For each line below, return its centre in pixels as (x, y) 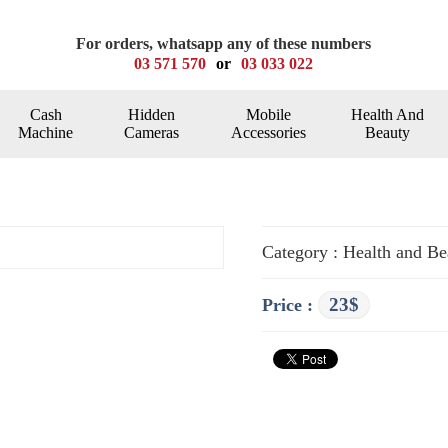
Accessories (268, 132)
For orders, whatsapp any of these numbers (224, 43)
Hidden (151, 114)
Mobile (268, 114)
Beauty (387, 132)
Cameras (151, 132)
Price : (289, 305)
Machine (45, 132)
